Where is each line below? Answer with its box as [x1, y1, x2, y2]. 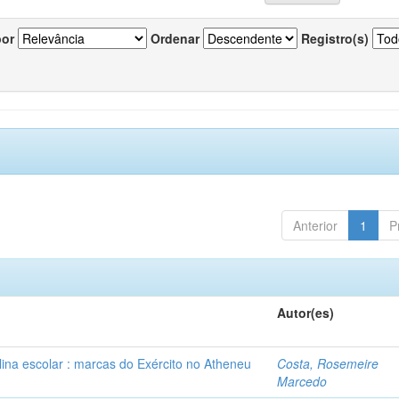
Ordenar [151, 29, 199, 47]
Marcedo [277, 372, 328, 390]
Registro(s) [301, 29, 369, 47]
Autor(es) [277, 304, 335, 322]
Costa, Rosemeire [277, 354, 379, 372]
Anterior [292, 216, 338, 234]
